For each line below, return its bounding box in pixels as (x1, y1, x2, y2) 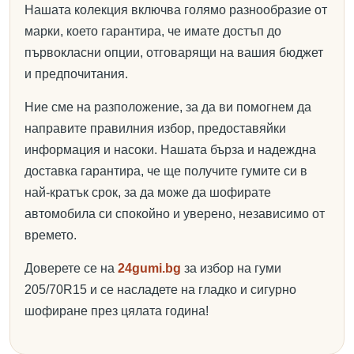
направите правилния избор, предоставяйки (24, 122, 286, 135)
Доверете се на (24, 262, 118, 275)
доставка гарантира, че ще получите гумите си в (24, 164, 307, 178)
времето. (24, 228, 77, 242)
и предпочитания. (24, 67, 128, 81)
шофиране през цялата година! (24, 304, 209, 318)
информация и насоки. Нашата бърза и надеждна (24, 143, 316, 156)
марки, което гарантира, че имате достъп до (24, 24, 281, 38)
